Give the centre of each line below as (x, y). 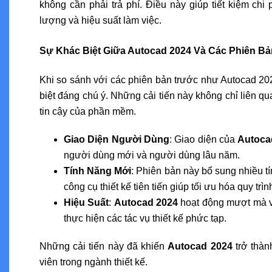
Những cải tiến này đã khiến (104, 246)
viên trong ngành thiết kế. (93, 262)
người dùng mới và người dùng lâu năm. (152, 155)
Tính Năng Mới (98, 171)
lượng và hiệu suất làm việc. (100, 20)
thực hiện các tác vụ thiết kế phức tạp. (145, 218)
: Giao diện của (204, 139)
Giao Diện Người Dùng (117, 139)
